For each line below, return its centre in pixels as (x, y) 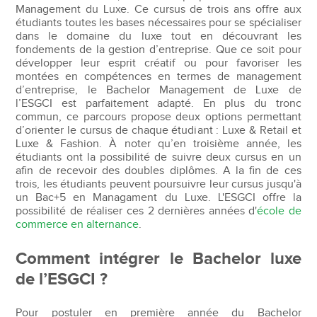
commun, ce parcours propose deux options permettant (158, 117)
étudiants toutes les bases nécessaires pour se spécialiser (158, 23)
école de (279, 211)
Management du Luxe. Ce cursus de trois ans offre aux (158, 9)
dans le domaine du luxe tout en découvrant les (158, 36)
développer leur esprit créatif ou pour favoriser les (158, 63)
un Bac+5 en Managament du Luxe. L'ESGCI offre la (158, 197)
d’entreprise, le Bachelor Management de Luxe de (158, 90)
